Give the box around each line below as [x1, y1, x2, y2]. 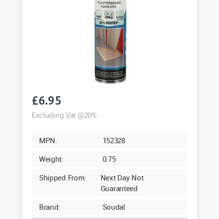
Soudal [102, 202, 125, 212]
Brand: [39, 202, 61, 212]
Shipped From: [39, 173, 87, 183]
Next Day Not [100, 173, 144, 183]
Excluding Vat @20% [31, 110, 97, 120]
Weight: [39, 154, 64, 164]
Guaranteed [100, 183, 138, 194]
